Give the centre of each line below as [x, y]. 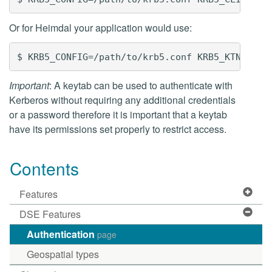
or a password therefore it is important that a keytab [118, 114]
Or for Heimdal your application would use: [100, 28]
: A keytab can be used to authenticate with [141, 85]
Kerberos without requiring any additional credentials [122, 100]
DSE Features [50, 214]
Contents [44, 168]
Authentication [62, 234]
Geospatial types [63, 254]
